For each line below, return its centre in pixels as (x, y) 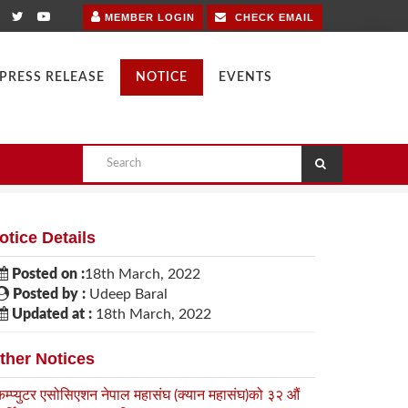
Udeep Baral (127, 294)
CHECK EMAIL (273, 17)
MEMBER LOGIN (148, 17)
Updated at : (50, 314)
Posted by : (47, 294)
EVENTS (245, 77)
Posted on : (46, 274)
